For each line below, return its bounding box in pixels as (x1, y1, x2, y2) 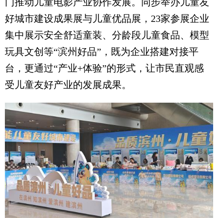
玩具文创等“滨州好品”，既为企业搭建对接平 (5, 46, 199, 57)
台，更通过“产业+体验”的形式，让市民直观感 (5, 63, 204, 74)
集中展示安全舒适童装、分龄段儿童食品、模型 (5, 30, 209, 41)
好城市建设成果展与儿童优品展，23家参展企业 (5, 13, 209, 24)
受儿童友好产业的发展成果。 (5, 79, 131, 91)
